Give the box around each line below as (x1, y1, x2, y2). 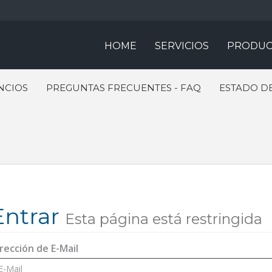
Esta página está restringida (65, 210, 262, 228)
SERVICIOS (155, 40, 209, 52)
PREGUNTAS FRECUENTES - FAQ (46, 82, 201, 93)
